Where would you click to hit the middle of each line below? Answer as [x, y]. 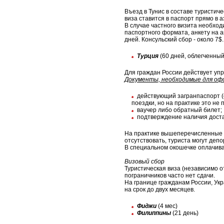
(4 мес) [167, 206]
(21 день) [185, 213]
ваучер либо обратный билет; [179, 110]
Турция [148, 56]
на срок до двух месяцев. [160, 190]
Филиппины [154, 213]
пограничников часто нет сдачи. [170, 176]
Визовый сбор [144, 162]
